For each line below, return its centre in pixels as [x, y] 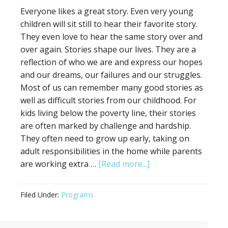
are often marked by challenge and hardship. [106, 126]
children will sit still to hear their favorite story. [109, 24]
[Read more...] [124, 164]
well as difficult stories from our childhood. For [108, 100]
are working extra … [59, 164]
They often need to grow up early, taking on [105, 138]
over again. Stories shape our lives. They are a [108, 49]
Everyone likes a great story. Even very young [107, 11]
